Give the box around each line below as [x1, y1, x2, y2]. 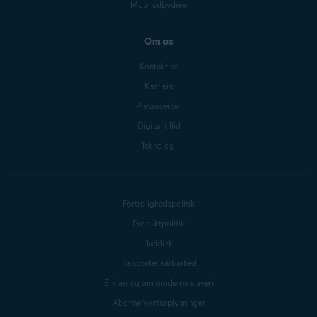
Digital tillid [137, 120, 180, 131]
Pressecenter [135, 100, 182, 111]
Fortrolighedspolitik [122, 198, 195, 209]
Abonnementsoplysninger [112, 297, 205, 308]
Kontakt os [139, 61, 178, 71]
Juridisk [144, 238, 173, 248]
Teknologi [141, 140, 176, 151]
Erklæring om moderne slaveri [103, 277, 214, 288]
